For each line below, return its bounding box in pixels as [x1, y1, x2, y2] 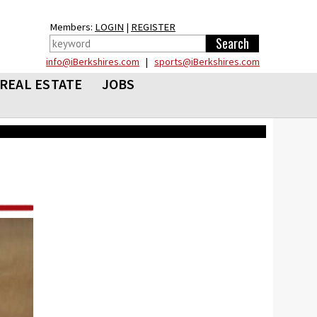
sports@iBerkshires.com [154, 55, 260, 68]
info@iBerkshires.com [46, 55, 139, 68]
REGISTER [131, 21, 175, 33]
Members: [50, 21, 95, 33]
